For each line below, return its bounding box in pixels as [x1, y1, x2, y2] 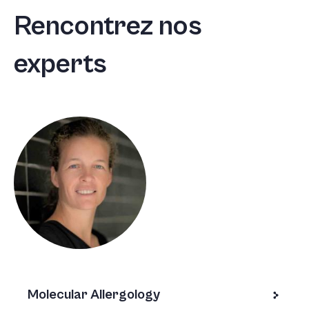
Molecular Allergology [28, 287, 160, 303]
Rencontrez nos [14, 10, 202, 42]
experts [14, 48, 107, 80]
